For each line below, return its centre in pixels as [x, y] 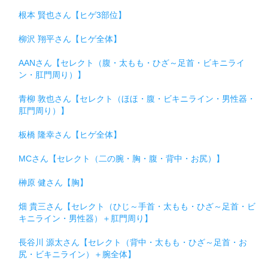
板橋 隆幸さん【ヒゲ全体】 [70, 134]
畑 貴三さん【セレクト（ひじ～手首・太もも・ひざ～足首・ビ [137, 206]
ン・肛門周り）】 [52, 74]
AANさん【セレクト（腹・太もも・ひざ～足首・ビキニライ [132, 63]
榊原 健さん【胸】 [53, 182]
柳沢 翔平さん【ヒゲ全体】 [70, 39]
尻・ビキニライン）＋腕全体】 [77, 254]
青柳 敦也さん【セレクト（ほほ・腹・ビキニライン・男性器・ [137, 98]
